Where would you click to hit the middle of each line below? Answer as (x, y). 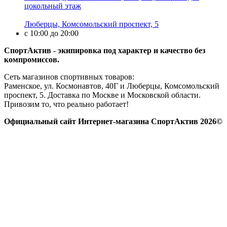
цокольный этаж (53, 6)
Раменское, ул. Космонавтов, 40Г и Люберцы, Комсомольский (112, 86)
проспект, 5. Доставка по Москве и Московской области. (102, 95)
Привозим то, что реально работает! (66, 104)
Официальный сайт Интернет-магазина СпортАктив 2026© (113, 121)
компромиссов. (32, 59)
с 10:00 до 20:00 (51, 33)
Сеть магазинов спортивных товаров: (69, 77)
